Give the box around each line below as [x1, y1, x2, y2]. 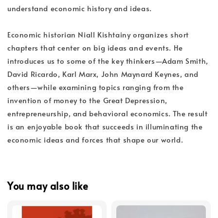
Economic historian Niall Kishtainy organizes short [7, 29, 189, 40]
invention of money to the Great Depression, [7, 95, 167, 106]
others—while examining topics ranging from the [7, 82, 184, 92]
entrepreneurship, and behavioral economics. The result [7, 108, 208, 119]
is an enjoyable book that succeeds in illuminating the [7, 121, 203, 132]
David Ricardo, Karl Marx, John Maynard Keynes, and [7, 69, 199, 79]
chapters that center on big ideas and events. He [7, 42, 183, 53]
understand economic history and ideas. [7, 3, 152, 14]
